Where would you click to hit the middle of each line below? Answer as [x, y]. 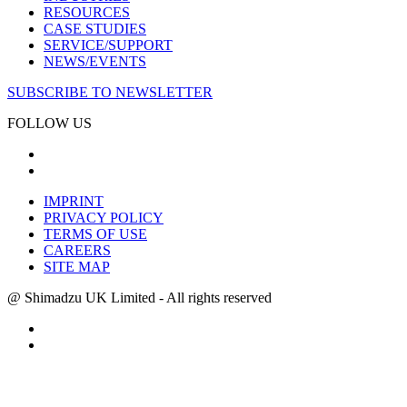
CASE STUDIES [95, 29]
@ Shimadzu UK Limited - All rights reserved [139, 298]
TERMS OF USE [95, 234]
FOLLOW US [50, 124]
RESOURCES [87, 13]
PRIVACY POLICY [104, 218]
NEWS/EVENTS [95, 62]
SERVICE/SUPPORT [108, 45]
